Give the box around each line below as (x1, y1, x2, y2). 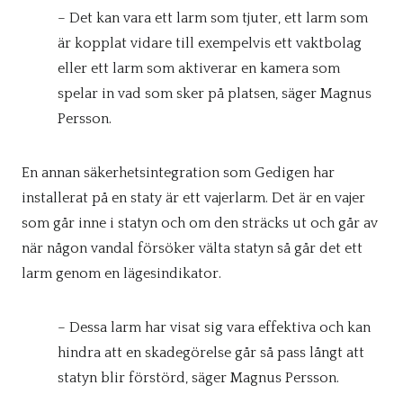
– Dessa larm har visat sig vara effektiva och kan (58, 319, 371, 336)
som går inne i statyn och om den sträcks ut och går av (22, 215, 378, 231)
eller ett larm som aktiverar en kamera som (58, 60, 340, 76)
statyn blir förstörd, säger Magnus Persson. (58, 370, 339, 386)
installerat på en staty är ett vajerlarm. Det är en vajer (22, 190, 365, 206)
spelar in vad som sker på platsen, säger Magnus (58, 85, 372, 102)
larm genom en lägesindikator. (22, 265, 221, 282)
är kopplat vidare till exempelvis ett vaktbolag (58, 35, 362, 51)
